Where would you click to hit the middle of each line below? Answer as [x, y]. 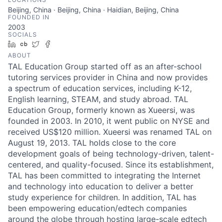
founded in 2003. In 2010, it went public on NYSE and [109, 121]
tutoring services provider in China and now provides [108, 77]
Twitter [54, 44]
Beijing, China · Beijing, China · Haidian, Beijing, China [93, 9]
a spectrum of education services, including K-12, [100, 88]
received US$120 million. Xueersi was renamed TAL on [110, 132]
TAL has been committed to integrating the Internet [104, 175]
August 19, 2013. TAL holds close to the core [92, 142]
